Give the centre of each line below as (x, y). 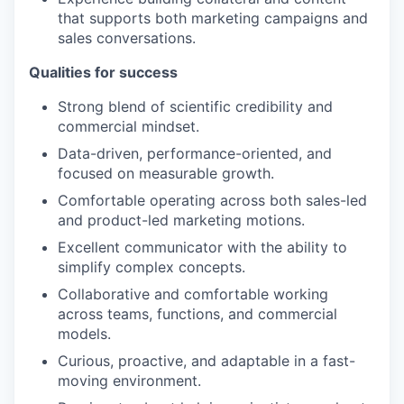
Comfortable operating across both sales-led (212, 200)
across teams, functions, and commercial (197, 314)
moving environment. (129, 381)
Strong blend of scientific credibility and (195, 106)
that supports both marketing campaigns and (213, 18)
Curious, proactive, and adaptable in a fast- (207, 361)
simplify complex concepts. (151, 267)
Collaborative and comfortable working (193, 294)
